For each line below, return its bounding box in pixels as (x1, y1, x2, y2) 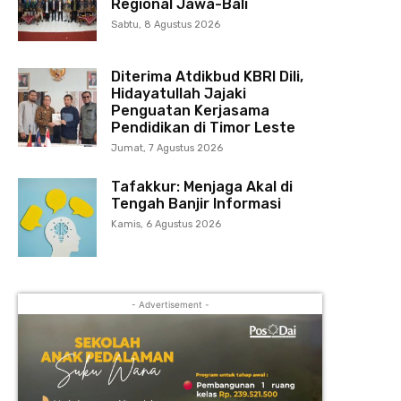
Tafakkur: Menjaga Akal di (111, 177, 294, 195)
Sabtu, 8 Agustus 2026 (111, 19, 221, 31)
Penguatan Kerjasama (111, 101, 270, 119)
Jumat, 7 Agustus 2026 (111, 141, 224, 154)
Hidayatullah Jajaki (111, 84, 247, 102)
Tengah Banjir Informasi (111, 194, 282, 212)
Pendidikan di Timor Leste (111, 118, 296, 136)
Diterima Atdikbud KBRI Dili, (111, 67, 304, 85)
